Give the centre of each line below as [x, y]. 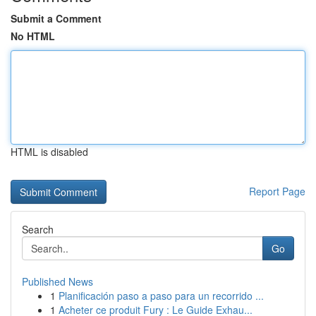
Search [38, 229]
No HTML [33, 36]
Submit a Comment [56, 18]
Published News [57, 281]
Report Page [277, 191]
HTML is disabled [49, 152]
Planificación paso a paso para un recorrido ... [161, 296]
